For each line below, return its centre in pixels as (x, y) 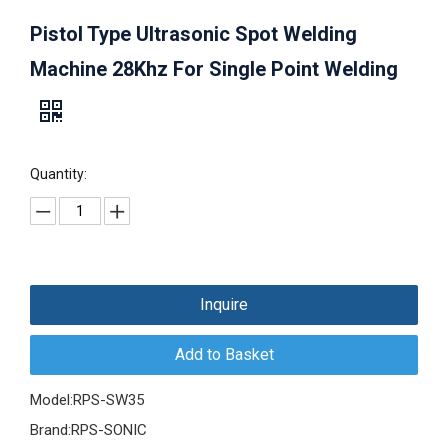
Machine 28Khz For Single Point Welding (214, 69)
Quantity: (58, 174)
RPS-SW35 (108, 400)
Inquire (224, 305)
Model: (51, 400)
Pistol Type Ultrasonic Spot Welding (193, 34)
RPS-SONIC (109, 430)
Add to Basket (224, 355)
